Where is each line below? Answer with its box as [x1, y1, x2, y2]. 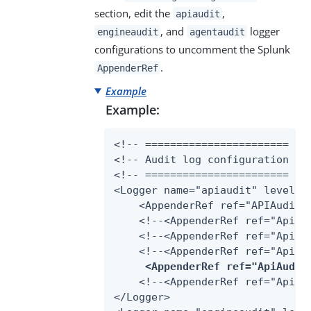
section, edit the [94, 6, 173, 20]
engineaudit [96, 26, 158, 37]
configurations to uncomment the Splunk [94, 42, 290, 56]
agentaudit [189, 26, 245, 37]
